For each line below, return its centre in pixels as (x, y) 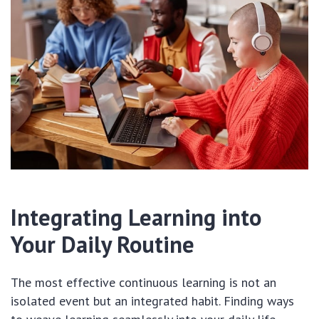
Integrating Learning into (136, 217)
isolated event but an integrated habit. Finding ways (152, 300)
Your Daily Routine (103, 244)
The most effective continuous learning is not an (143, 282)
